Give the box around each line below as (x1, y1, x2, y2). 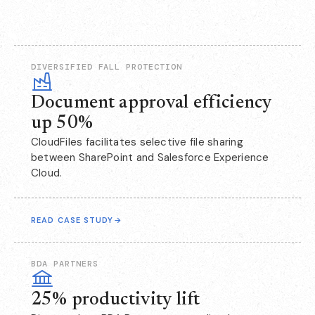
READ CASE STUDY (31, 215, 114, 226)
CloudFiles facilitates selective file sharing (31, 135, 243, 150)
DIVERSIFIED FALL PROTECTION (31, 61, 182, 73)
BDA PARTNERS (31, 258, 98, 270)
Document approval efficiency (31, 94, 272, 113)
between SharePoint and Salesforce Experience (31, 150, 269, 165)
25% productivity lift (31, 291, 200, 310)
